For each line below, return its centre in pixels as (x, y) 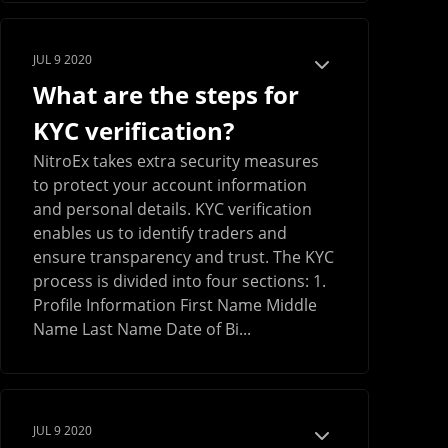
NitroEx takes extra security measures (176, 161)
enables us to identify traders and (160, 233)
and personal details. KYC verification (172, 209)
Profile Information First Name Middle (175, 305)
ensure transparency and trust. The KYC (183, 257)
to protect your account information (170, 185)
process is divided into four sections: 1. (179, 281)
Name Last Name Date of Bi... (142, 329)
